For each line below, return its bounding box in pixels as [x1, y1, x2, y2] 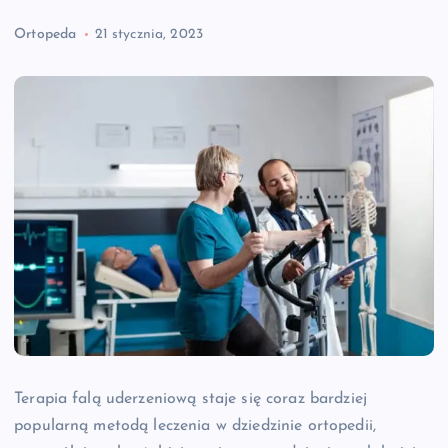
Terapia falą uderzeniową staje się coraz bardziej [14, 391, 367, 408]
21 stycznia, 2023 [94, 27, 203, 43]
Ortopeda [14, 27, 77, 43]
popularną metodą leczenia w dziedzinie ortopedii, [14, 418, 376, 435]
